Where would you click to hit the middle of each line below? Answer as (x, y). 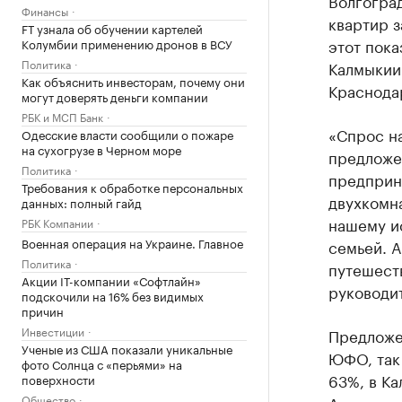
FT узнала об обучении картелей (112, 28)
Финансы (45, 10)
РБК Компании (57, 222)
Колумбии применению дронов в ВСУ (127, 43)
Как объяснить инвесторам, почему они (133, 81)
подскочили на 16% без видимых (113, 295)
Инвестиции (53, 331)
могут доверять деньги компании (115, 96)
